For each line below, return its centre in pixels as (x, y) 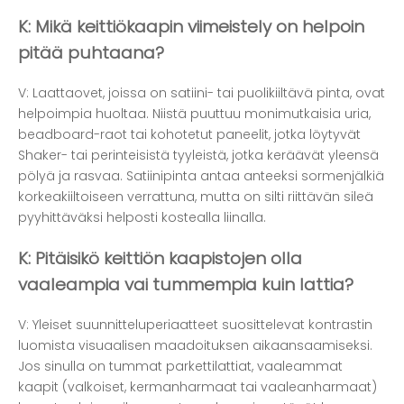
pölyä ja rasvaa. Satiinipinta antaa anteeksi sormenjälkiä (201, 176)
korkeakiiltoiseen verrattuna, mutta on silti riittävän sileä (196, 197)
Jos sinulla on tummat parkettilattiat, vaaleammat (180, 366)
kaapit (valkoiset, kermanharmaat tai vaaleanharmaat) (197, 386)
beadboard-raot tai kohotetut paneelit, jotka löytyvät (189, 135)
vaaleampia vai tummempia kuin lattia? (186, 284)
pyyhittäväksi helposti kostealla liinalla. (142, 218)
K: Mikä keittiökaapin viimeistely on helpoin (191, 27)
